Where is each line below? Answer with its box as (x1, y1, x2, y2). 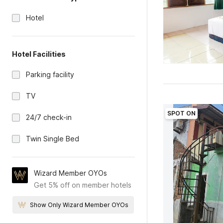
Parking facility (26, 70, 74, 79)
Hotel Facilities (12, 50, 66, 58)
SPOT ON (167, 110, 196, 117)
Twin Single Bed (26, 134, 79, 143)
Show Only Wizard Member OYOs (30, 201, 129, 209)
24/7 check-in (26, 113, 72, 121)
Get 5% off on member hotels (34, 181, 131, 189)
